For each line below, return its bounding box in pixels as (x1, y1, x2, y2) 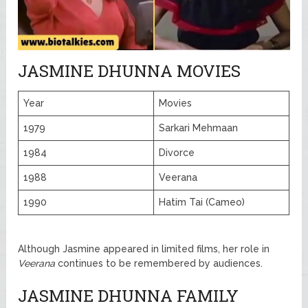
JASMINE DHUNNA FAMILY (18, 284, 239, 307)
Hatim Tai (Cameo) (159, 196, 245, 208)
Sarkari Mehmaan (159, 122, 239, 133)
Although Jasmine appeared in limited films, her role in (18, 243, 270, 254)
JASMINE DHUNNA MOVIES (18, 59, 241, 82)
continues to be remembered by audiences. (55, 257, 263, 269)
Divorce (159, 146, 195, 158)
